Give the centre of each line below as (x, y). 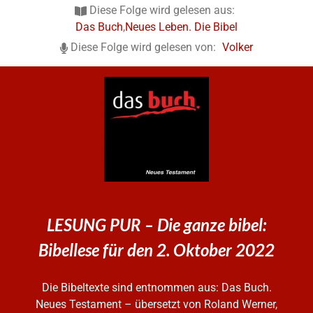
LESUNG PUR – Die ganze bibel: (156, 224)
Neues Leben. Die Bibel (181, 27)
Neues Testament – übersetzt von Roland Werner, (156, 304)
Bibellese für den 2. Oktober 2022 (156, 249)
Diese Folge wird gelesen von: (143, 47)
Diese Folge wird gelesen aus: (162, 10)
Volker (237, 47)
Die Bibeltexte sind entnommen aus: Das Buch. (156, 287)
